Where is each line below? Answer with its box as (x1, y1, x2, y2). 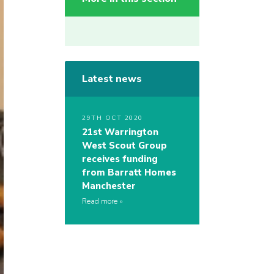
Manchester (82, 180, 136, 193)
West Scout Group (82, 139, 167, 152)
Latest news (82, 72, 142, 86)
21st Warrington (82, 126, 158, 139)
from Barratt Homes (82, 166, 176, 179)
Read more (82, 196, 117, 207)
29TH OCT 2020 (82, 114, 143, 123)
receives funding (82, 153, 158, 166)
